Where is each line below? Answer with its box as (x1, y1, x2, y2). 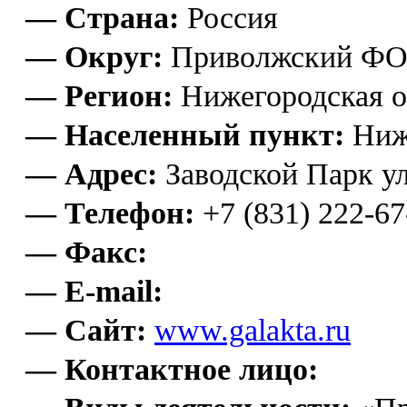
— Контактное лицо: (25, 352, 318, 386)
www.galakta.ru (154, 313, 351, 347)
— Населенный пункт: (25, 117, 344, 152)
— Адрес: (25, 156, 157, 191)
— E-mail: (25, 273, 163, 308)
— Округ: (25, 39, 163, 74)
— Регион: (25, 78, 173, 113)
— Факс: (25, 234, 147, 269)
